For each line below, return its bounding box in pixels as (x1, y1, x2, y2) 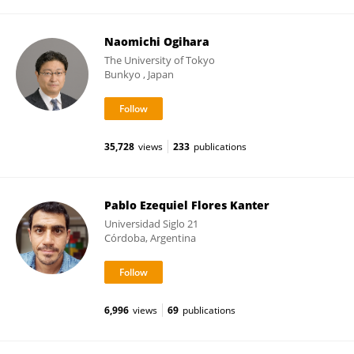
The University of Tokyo (104, 53, 215, 67)
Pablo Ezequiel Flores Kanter (104, 198, 269, 213)
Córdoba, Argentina (104, 231, 196, 245)
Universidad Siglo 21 (104, 217, 198, 231)
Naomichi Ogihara (104, 34, 209, 49)
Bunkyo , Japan (104, 67, 174, 81)
